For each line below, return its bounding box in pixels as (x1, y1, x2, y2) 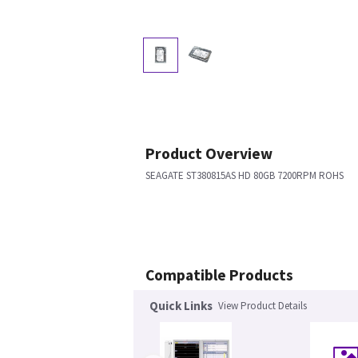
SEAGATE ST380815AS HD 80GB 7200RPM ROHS (145, 169, 344, 183)
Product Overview (145, 144, 272, 164)
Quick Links (149, 298, 213, 314)
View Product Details (218, 299, 307, 313)
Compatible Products (145, 265, 293, 285)
